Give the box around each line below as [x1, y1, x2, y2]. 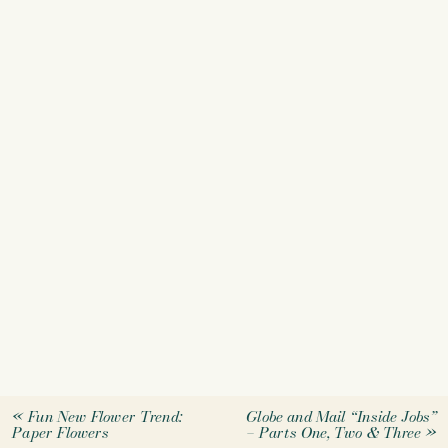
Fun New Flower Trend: [27, 405, 182, 428]
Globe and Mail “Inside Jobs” [245, 405, 437, 428]
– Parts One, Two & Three [245, 420, 421, 444]
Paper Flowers [11, 420, 109, 444]
